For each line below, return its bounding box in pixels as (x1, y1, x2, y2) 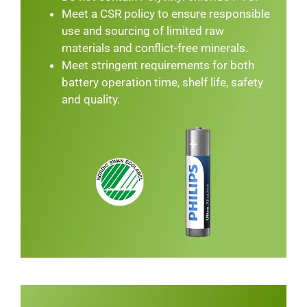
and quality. (61, 93, 120, 106)
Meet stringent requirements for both (61, 58, 254, 72)
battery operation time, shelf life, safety (61, 75, 263, 89)
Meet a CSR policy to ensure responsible (61, 7, 270, 21)
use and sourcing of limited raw (61, 24, 224, 38)
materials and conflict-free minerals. (61, 41, 248, 55)
